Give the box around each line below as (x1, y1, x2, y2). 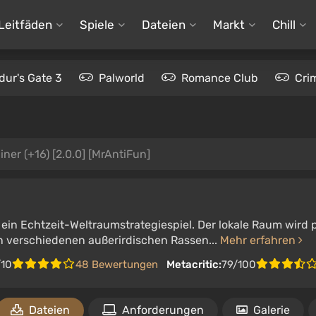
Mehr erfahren (220, 233, 298, 247)
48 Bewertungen (75, 258, 158, 271)
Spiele (79, 17, 114, 32)
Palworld (99, 71, 145, 85)
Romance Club (181, 71, 258, 85)
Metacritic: (166, 258, 221, 271)
